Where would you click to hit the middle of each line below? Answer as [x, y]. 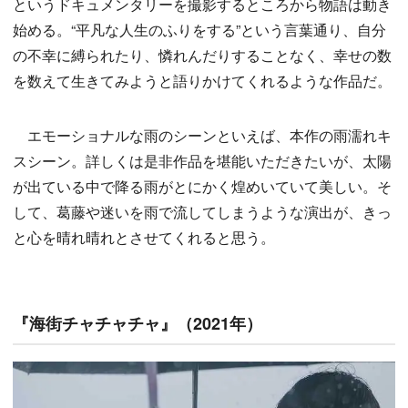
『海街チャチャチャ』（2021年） [138, 324]
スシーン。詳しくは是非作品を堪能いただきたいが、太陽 [202, 161]
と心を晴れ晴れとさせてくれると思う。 [144, 238]
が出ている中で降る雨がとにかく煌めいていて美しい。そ [202, 187]
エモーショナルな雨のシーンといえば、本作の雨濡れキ [202, 136]
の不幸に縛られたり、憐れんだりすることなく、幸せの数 [202, 56]
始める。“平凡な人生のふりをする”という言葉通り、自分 [199, 30]
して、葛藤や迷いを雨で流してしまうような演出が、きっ [202, 212]
